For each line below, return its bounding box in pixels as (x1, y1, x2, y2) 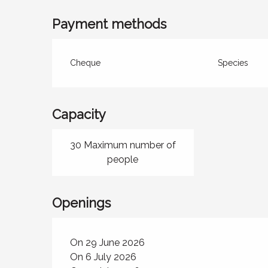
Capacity (52, 106, 106, 122)
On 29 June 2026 (70, 237, 145, 248)
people (107, 154, 139, 165)
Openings (52, 195, 111, 211)
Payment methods (52, 16, 167, 32)
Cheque (70, 58, 101, 68)
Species (217, 58, 248, 68)
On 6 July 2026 (70, 251, 137, 263)
